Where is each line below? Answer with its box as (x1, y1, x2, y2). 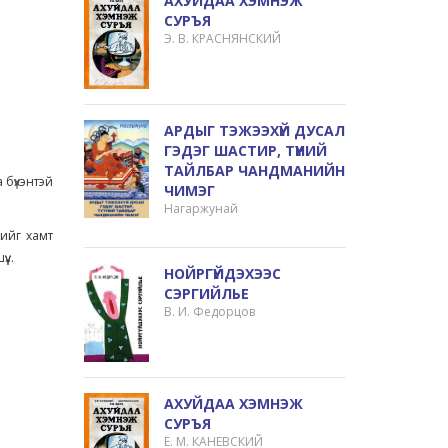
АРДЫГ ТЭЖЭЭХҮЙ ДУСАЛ (164, 121, 346, 141)
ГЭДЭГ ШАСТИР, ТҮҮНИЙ (164, 141, 328, 161)
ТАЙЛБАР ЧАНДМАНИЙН (164, 161, 346, 181)
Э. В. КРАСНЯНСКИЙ (164, 30, 282, 47)
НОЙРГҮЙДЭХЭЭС (164, 264, 282, 284)
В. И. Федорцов (164, 303, 256, 321)
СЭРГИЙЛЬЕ (164, 284, 250, 304)
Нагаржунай (164, 200, 239, 218)
